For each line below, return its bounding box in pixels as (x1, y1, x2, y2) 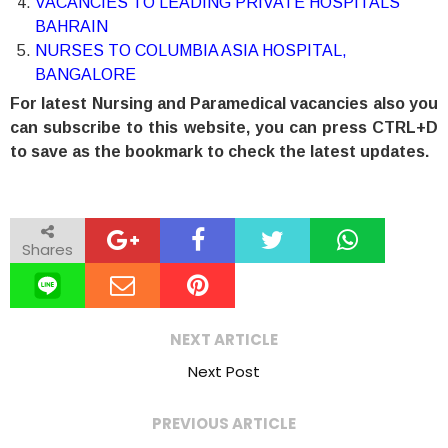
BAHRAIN (35, 18, 108, 35)
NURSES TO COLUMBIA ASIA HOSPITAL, (35, 42, 347, 59)
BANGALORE (35, 66, 136, 83)
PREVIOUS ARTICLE (152, 413, 296, 434)
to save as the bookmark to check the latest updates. (10, 143, 429, 160)
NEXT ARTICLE (170, 329, 278, 350)
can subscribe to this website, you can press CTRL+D (10, 119, 438, 136)
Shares (22, 239, 73, 260)
